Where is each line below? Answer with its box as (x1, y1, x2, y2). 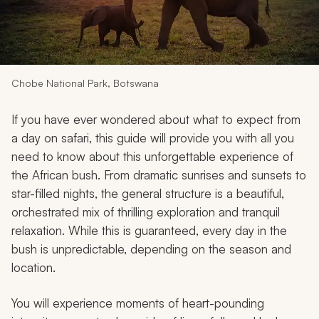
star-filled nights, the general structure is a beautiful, (11, 185, 284, 201)
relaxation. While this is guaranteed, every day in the (11, 222, 287, 238)
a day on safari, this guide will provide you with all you (11, 130, 294, 145)
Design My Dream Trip (93, 33, 226, 49)
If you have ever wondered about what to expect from (11, 111, 300, 127)
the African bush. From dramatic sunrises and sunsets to (11, 167, 306, 182)
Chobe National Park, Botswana (11, 76, 159, 89)
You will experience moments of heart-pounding (11, 295, 264, 310)
